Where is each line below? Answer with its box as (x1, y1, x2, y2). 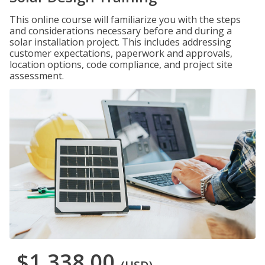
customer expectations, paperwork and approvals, (9, 47, 232, 60)
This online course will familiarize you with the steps (9, 13, 241, 26)
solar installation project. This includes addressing (9, 35, 231, 49)
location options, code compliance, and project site (9, 58, 232, 71)
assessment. (9, 69, 64, 82)
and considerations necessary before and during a (9, 24, 232, 37)
